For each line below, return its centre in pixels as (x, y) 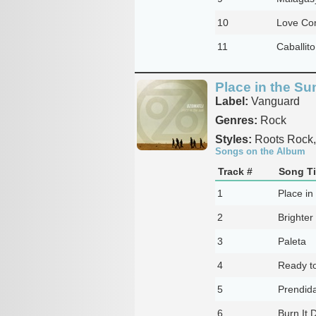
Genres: (236, 120)
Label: (231, 101)
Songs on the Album (260, 151)
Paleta (292, 241)
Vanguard (274, 101)
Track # (235, 171)
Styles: (233, 139)
